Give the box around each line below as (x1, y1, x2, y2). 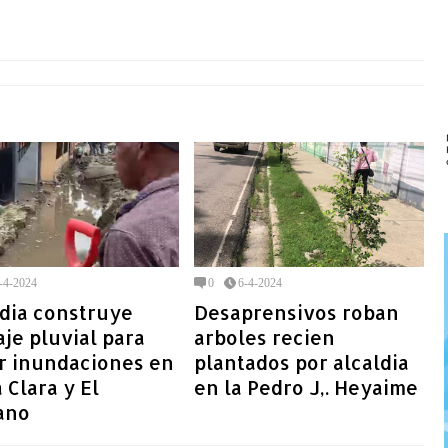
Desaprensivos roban (194, 299, 399, 325)
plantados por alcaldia (194, 349, 409, 375)
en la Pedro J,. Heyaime (194, 374, 418, 400)
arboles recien (194, 324, 335, 350)
